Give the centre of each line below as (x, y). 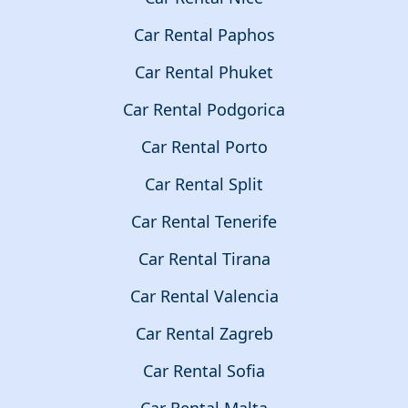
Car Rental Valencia (204, 296)
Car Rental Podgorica (204, 109)
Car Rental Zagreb (204, 333)
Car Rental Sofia (204, 371)
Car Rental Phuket (204, 72)
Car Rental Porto (204, 147)
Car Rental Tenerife (204, 221)
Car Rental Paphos (204, 35)
